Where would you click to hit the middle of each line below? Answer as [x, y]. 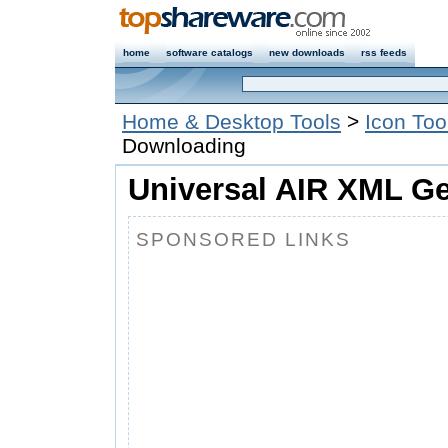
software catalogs [209, 52]
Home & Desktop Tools [231, 121]
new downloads [307, 52]
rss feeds [384, 52]
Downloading [184, 145]
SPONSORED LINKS [243, 239]
